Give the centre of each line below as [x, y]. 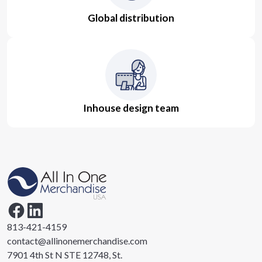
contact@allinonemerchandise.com [77, 241]
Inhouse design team [131, 108]
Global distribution [131, 18]
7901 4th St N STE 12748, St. [65, 255]
